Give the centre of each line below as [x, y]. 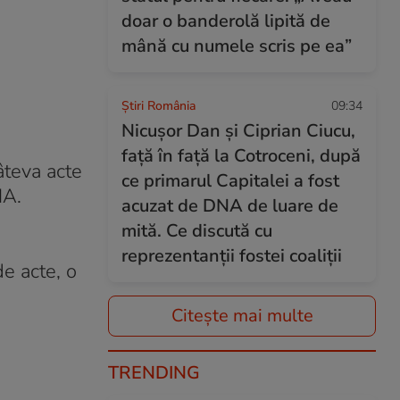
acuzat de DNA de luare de [230, 206]
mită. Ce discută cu [197, 231]
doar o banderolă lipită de [226, 21]
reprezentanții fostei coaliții [232, 256]
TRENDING [154, 373]
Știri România [158, 106]
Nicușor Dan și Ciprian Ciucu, [238, 131]
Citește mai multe [242, 316]
